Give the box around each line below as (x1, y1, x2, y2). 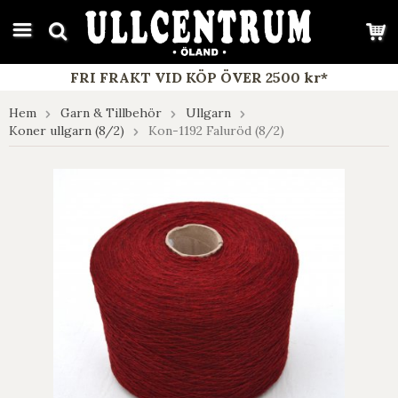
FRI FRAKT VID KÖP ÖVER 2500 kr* (70, 68, 328, 86)
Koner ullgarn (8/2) (9, 123, 124, 139)
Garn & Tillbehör (60, 105, 162, 121)
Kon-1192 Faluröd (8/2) (148, 123, 284, 139)
